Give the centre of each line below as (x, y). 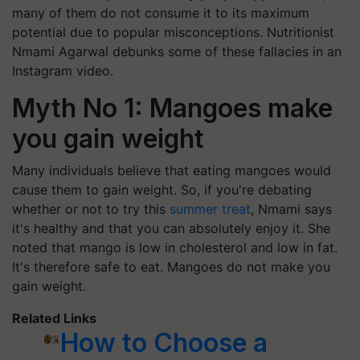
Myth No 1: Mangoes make (172, 108)
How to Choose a (164, 343)
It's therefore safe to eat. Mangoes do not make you (171, 267)
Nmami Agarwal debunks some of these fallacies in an (177, 51)
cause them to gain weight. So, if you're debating (162, 190)
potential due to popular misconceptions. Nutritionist (173, 32)
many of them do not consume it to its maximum (161, 13)
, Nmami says (291, 209)
